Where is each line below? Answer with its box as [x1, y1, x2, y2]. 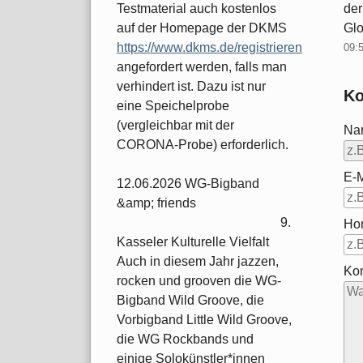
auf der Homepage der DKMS [117, 21, 287, 36]
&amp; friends [117, 196, 196, 211]
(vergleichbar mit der [117, 118, 234, 133]
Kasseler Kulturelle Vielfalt [117, 235, 269, 250]
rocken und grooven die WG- [117, 274, 281, 288]
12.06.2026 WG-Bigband [117, 177, 259, 191]
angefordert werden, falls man [117, 60, 287, 75]
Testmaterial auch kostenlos [117, 2, 276, 16]
